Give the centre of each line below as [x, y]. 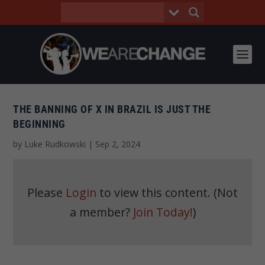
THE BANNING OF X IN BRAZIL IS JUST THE [112, 109]
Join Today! [163, 212]
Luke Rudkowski [55, 144]
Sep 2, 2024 [118, 144]
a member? [101, 212]
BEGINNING [39, 124]
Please [46, 193]
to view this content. [155, 193]
